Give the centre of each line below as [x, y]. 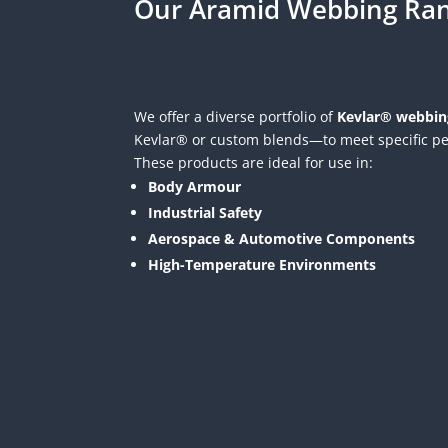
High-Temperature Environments [262, 265]
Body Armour [195, 187]
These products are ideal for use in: [254, 163]
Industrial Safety [205, 213]
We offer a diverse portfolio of [236, 117]
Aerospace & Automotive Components [282, 239]
